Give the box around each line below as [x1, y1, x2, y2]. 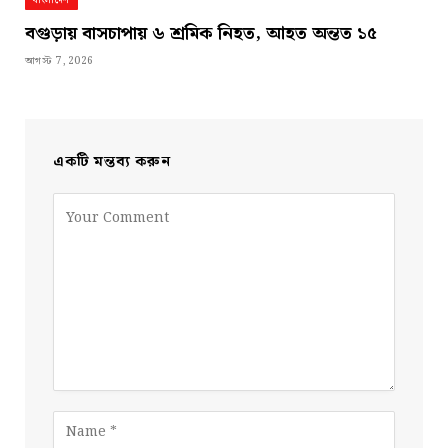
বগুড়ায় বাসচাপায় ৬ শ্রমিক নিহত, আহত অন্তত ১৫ [25, 18, 377, 48]
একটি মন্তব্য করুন [53, 149, 171, 174]
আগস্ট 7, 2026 [25, 52, 94, 69]
